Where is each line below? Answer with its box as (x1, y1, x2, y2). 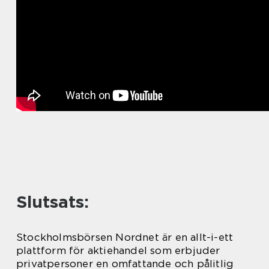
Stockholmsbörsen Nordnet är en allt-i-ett (16, 231, 234, 243)
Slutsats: (16, 191, 89, 212)
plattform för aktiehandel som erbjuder (16, 244, 220, 256)
